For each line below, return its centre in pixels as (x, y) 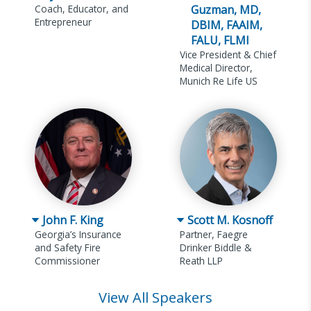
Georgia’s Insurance (78, 235)
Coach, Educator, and (81, 9)
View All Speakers (155, 298)
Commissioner (67, 261)
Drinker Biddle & (215, 248)
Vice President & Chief (228, 55)
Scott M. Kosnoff (230, 220)
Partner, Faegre (213, 235)
